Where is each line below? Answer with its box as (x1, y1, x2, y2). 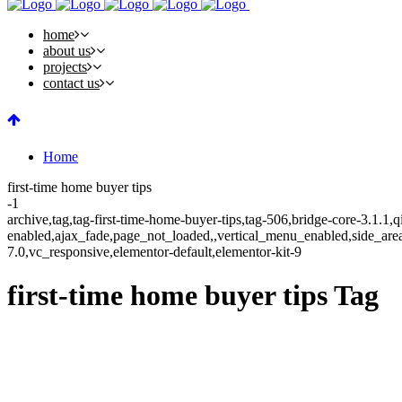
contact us (43, 75, 100, 91)
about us (43, 43, 91, 58)
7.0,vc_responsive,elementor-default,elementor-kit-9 (7, 244, 301, 259)
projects (43, 59, 87, 74)
